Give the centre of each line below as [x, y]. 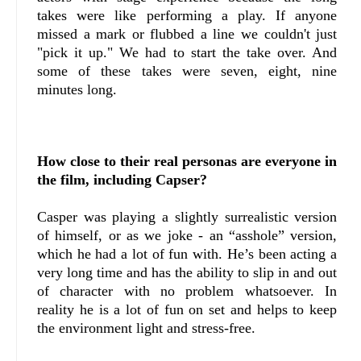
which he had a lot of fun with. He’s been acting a [187, 254]
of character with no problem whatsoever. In [187, 291]
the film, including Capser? [122, 180]
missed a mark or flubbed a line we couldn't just [187, 34]
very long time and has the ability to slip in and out [187, 273]
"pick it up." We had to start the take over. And [187, 53]
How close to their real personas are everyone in [187, 162]
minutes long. [79, 90]
